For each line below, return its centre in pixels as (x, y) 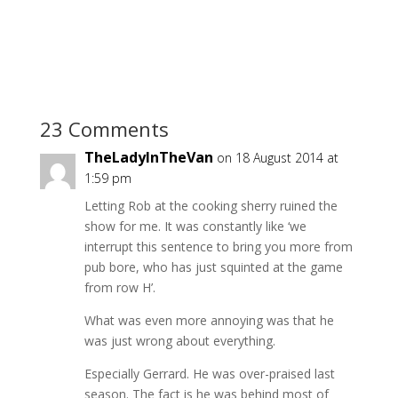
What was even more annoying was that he (209, 320)
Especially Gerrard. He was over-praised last (209, 373)
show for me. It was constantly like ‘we (195, 226)
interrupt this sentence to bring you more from (218, 246)
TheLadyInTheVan (148, 157)
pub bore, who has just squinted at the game (213, 267)
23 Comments (104, 128)
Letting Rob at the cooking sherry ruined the (211, 205)
